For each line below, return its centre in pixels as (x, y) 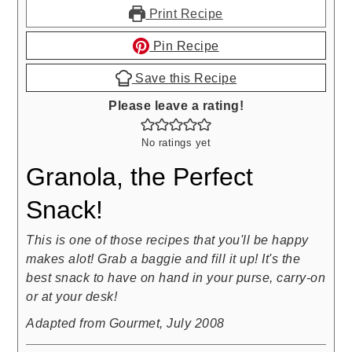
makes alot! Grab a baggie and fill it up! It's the (163, 258)
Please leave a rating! (180, 105)
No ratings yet (176, 143)
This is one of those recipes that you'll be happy (167, 240)
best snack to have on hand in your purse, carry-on (176, 277)
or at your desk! (72, 296)
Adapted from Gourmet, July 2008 (125, 323)
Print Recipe (184, 13)
